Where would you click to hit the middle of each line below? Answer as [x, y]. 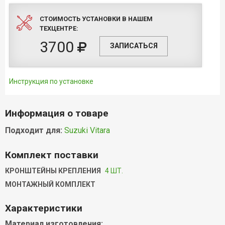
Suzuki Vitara [87, 130]
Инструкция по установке [51, 81]
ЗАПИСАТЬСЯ [134, 46]
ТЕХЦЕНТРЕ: [59, 29]
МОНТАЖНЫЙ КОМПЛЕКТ [50, 185]
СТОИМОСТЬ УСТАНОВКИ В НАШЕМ [96, 19]
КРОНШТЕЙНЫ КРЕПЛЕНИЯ [53, 171]
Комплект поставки [52, 155]
